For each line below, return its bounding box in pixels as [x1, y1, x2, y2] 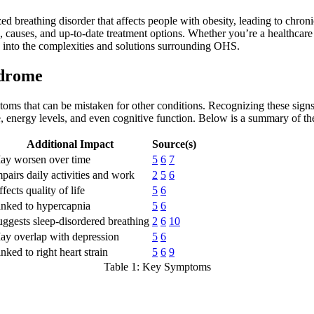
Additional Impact [27, 138, 114, 151]
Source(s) [152, 138, 196, 151]
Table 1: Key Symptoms [103, 261, 211, 273]
